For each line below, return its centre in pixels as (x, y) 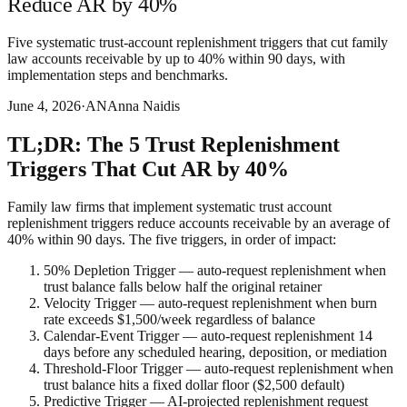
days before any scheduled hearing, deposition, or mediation (215, 352)
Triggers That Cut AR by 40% (148, 169)
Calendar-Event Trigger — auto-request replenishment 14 (208, 336)
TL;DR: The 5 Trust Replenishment (174, 144)
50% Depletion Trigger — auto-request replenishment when (215, 271)
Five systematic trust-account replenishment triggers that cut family (198, 42)
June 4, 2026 (44, 105)
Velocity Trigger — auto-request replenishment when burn (210, 303)
